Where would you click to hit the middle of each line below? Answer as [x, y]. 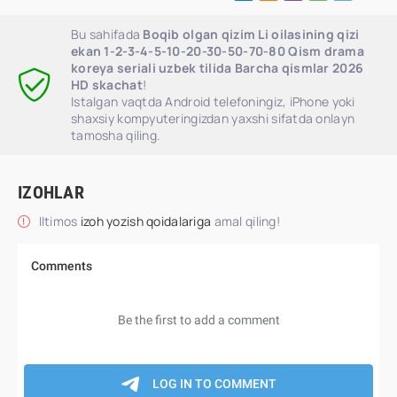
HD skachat [107, 85]
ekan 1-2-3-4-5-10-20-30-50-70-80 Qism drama [218, 51]
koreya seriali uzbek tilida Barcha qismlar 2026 [218, 68]
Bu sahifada [107, 34]
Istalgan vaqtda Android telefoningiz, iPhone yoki [213, 101]
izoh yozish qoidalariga [147, 221]
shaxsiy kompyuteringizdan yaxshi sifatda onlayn [213, 118]
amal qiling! [247, 221]
